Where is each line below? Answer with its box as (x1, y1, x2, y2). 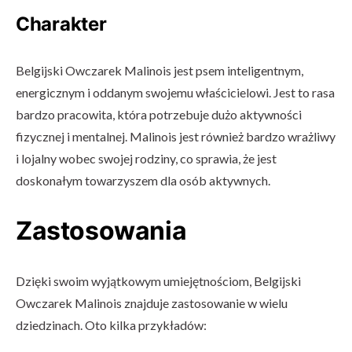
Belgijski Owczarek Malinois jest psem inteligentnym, (16, 63, 303, 78)
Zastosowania (16, 215, 187, 246)
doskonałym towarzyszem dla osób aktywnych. (16, 173, 270, 188)
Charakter (16, 13, 107, 35)
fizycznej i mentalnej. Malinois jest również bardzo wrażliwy (16, 129, 335, 144)
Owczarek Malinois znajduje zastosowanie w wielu (16, 295, 288, 310)
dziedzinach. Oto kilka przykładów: (16, 317, 207, 332)
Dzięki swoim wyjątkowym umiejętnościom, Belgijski (16, 273, 301, 288)
